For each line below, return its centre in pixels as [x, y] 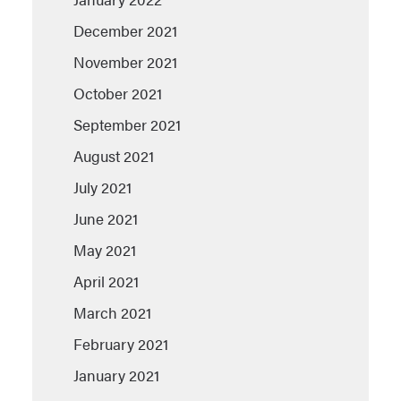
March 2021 [112, 312]
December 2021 [125, 30]
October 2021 [118, 93]
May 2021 [105, 249]
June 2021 [106, 218]
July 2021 [102, 187]
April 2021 [106, 281]
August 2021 [114, 155]
